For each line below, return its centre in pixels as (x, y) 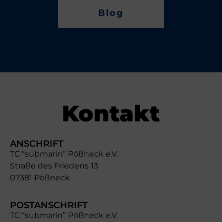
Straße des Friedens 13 (54, 166)
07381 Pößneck (40, 177)
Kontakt (111, 113)
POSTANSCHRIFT (49, 205)
